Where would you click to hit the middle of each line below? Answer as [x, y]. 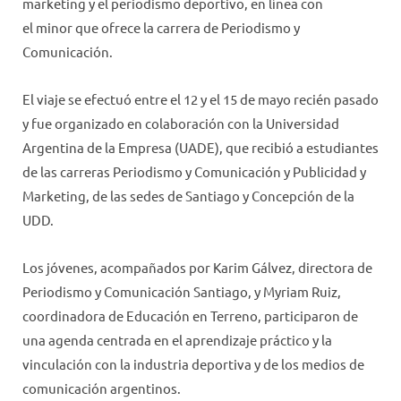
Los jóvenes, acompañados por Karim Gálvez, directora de [197, 268]
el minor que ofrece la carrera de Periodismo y [161, 27]
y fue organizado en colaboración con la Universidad [181, 124]
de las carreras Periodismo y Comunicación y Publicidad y [194, 172]
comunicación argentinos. [103, 388]
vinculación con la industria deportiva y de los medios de [193, 364]
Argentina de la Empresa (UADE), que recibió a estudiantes [200, 148]
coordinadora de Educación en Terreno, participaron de [190, 316]
